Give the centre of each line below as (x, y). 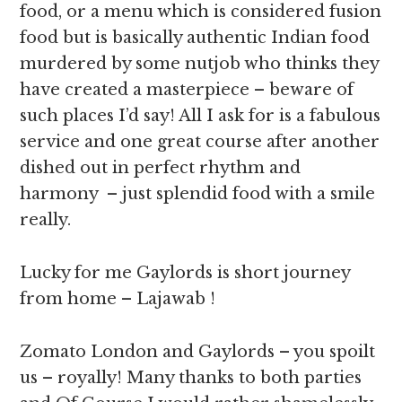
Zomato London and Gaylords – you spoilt (198, 352)
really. (46, 220)
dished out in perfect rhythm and (161, 168)
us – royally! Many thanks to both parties (191, 378)
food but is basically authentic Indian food (195, 38)
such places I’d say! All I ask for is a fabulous (201, 116)
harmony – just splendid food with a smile (198, 194)
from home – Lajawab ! (118, 299)
